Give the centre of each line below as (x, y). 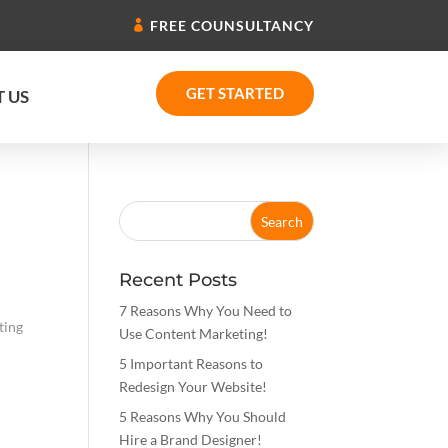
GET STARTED (234, 93)
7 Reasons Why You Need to (206, 311)
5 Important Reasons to (191, 364)
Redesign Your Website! (193, 387)
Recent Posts (178, 280)
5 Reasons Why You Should (203, 417)
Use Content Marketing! (194, 334)
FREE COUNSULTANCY (231, 26)
